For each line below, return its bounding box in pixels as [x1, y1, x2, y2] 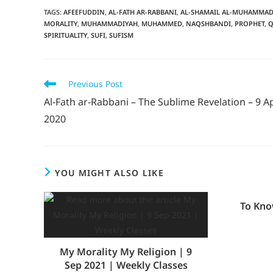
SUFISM [109, 30, 133, 40]
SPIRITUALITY [44, 30, 87, 40]
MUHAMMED [141, 18, 182, 28]
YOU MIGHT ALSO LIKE [55, 166, 165, 179]
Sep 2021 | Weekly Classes [64, 258, 188, 272]
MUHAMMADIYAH [81, 18, 138, 28]
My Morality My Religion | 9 [60, 244, 193, 258]
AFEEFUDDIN [63, 7, 105, 16]
